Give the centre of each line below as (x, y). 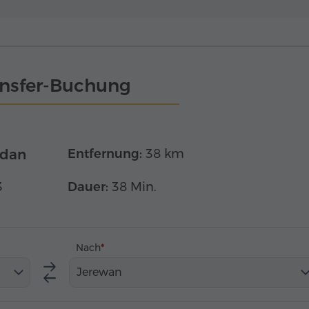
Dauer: (88, 187)
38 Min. (134, 187)
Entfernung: (105, 154)
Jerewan (99, 272)
